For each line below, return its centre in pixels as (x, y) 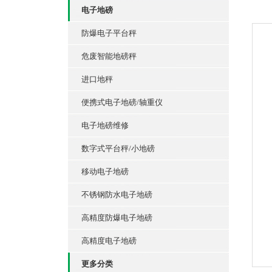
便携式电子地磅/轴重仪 (122, 102)
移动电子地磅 (105, 172)
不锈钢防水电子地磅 (117, 195)
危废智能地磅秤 (109, 56)
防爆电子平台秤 (109, 33)
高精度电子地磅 (109, 241)
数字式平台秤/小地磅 (118, 148)
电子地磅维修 (105, 125)
